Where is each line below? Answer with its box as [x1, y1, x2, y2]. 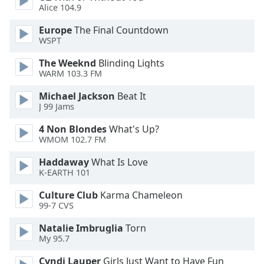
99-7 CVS [39, 200, 74, 212]
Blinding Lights [96, 57, 164, 70]
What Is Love [89, 156, 148, 169]
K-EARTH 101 [39, 167, 90, 179]
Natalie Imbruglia [39, 222, 123, 235]
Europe [39, 24, 72, 37]
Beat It [115, 90, 146, 103]
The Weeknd [39, 57, 96, 70]
